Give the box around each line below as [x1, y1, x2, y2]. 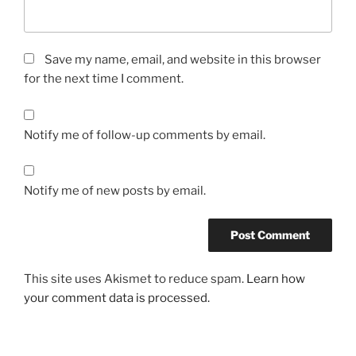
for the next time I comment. [24, 72, 184, 87]
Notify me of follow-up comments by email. [24, 127, 265, 142]
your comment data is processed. [24, 291, 210, 306]
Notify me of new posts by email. [24, 184, 206, 199]
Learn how [246, 272, 305, 287]
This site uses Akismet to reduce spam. [24, 272, 246, 287]
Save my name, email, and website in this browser [44, 52, 321, 68]
